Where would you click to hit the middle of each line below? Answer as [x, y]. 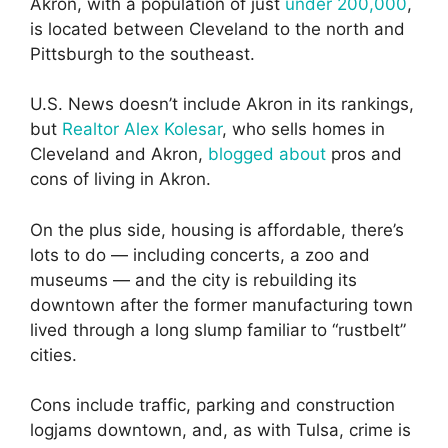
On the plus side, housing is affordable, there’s [217, 229]
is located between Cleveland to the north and [217, 28]
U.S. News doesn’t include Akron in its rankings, [222, 104]
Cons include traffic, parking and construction [212, 405]
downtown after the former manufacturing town [221, 304]
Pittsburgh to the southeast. [142, 53]
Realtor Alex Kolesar [142, 129]
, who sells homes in [303, 129]
